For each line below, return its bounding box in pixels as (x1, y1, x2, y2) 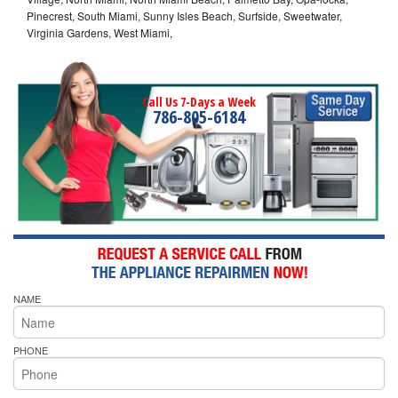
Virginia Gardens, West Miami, (27, 24, 172, 40)
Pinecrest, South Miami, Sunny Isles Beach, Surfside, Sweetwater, (27, 7, 342, 23)
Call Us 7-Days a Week (142, 92, 256, 110)
